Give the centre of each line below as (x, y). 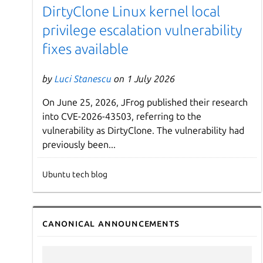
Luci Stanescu (83, 79)
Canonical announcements (111, 223)
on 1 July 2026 (143, 79)
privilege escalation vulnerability (142, 31)
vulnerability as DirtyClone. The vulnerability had (143, 131)
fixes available (85, 49)
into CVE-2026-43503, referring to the (122, 117)
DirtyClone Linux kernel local (131, 12)
